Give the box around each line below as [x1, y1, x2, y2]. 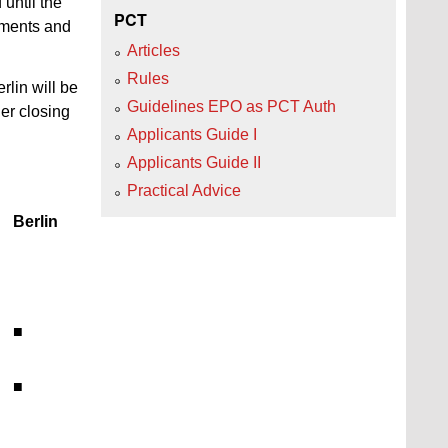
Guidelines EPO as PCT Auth [127, 97, 336, 115]
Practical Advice [127, 181, 241, 199]
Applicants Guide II [127, 153, 261, 171]
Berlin [13, 212, 58, 230]
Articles [127, 41, 180, 59]
